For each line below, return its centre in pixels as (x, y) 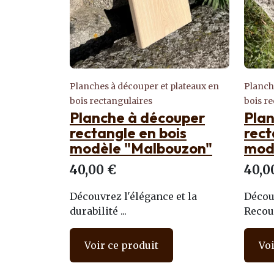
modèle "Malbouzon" (141, 148)
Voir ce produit (121, 245)
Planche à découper (137, 117)
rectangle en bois (128, 133)
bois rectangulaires (111, 101)
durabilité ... (98, 211)
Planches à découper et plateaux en (144, 86)
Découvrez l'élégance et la (133, 196)
